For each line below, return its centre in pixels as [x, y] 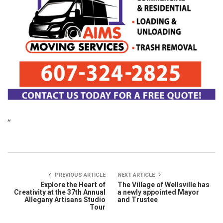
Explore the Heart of [73, 184]
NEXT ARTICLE [137, 175]
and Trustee [138, 199]
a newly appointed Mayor [158, 192]
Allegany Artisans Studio [65, 199]
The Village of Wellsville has [164, 184]
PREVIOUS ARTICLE [79, 175]
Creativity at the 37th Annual [60, 192]
